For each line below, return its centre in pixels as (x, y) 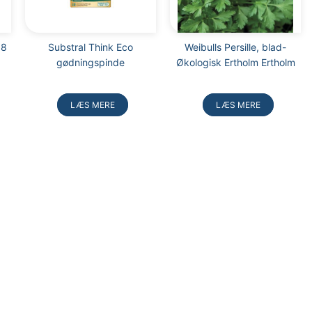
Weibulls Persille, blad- (236, 47)
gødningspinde (90, 62)
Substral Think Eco (90, 47)
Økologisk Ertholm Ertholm (235, 62)
